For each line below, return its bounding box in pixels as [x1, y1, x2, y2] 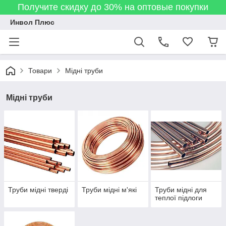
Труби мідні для [155, 186, 207, 194]
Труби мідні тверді [8, 186, 68, 194]
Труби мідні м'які [81, 186, 137, 194]
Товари [28, 67, 52, 75]
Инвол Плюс [10, 18, 54, 26]
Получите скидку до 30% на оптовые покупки [18, 2, 208, 12]
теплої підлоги [155, 194, 203, 202]
